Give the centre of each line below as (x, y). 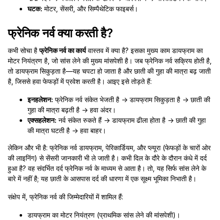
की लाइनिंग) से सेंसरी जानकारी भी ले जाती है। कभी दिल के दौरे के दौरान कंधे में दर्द (107, 158)
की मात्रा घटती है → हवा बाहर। (67, 130)
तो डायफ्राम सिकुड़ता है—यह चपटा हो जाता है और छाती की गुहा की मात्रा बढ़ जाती (109, 71)
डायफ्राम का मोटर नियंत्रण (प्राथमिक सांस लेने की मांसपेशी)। (104, 215)
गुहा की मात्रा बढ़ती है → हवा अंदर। (72, 110)
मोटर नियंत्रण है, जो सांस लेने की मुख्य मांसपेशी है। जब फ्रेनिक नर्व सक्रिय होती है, (110, 61)
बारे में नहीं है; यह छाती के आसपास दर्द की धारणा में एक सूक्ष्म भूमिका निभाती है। (102, 179)
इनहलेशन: (40, 99)
